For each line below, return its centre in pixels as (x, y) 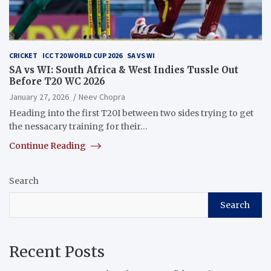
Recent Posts (57, 251)
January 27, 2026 (39, 96)
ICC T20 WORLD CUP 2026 (82, 55)
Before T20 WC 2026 (57, 81)
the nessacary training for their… (78, 126)
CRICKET (23, 55)
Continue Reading (48, 145)
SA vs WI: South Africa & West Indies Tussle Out (124, 70)
